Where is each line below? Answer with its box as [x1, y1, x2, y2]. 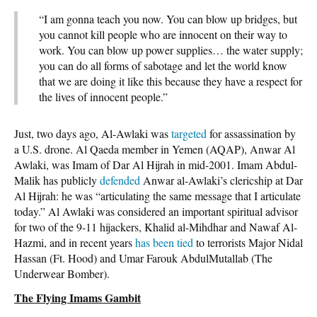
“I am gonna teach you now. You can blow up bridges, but [39, 11, 297, 26]
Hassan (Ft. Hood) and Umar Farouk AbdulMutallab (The [14, 250, 272, 265]
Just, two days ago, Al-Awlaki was [14, 125, 171, 141]
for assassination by [207, 125, 296, 141]
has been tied [135, 234, 193, 250]
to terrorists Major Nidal [193, 234, 303, 250]
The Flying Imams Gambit [14, 289, 141, 306]
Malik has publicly [14, 172, 100, 188]
